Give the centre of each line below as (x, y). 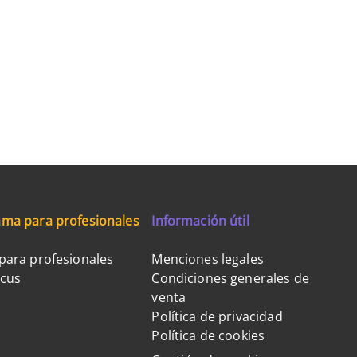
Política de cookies (208, 335)
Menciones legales (208, 259)
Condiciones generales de (230, 278)
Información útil (200, 221)
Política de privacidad (217, 316)
